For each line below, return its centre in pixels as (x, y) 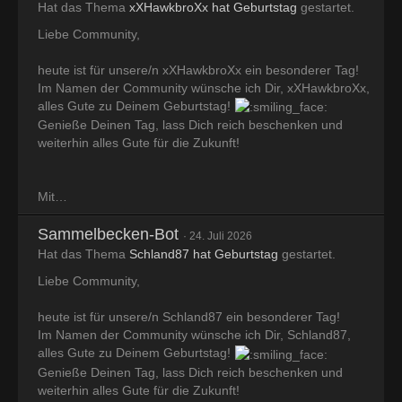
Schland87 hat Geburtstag (204, 254)
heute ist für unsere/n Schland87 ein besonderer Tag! (189, 317)
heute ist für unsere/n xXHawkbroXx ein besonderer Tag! (198, 70)
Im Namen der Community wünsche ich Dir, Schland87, (194, 335)
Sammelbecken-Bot (108, 235)
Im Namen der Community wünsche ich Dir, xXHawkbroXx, (204, 88)
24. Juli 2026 (221, 236)
